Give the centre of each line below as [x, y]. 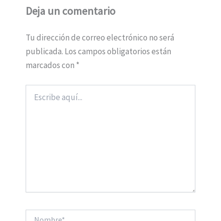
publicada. [44, 52]
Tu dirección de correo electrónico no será [100, 38]
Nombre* [38, 214]
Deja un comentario [70, 11]
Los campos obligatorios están [118, 52]
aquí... [33, 99]
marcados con [51, 65]
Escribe [36, 89]
